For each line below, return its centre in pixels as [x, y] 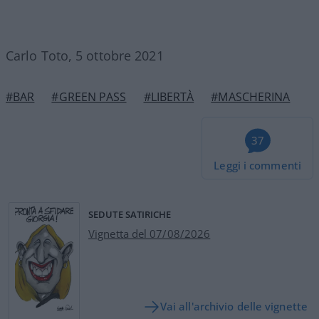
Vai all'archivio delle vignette [234, 307]
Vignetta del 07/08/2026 [150, 233]
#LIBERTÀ [169, 96]
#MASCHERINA [251, 96]
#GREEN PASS [89, 96]
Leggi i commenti [257, 165]
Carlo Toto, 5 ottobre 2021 [85, 55]
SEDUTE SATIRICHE [130, 214]
